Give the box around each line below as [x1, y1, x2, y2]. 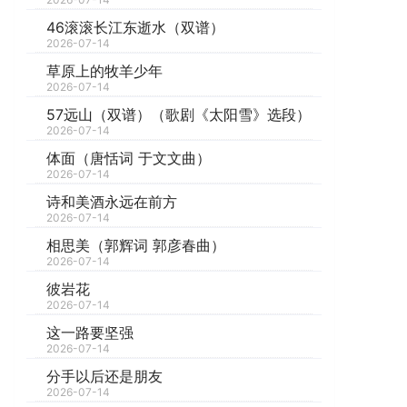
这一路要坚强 [46, 323, 134, 342]
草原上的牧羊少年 [46, 61, 164, 80]
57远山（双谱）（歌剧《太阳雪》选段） [46, 104, 312, 124]
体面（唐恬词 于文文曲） [46, 148, 212, 167]
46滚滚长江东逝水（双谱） [46, 17, 225, 36]
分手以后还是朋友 [46, 366, 164, 385]
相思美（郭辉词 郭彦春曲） [46, 235, 226, 254]
